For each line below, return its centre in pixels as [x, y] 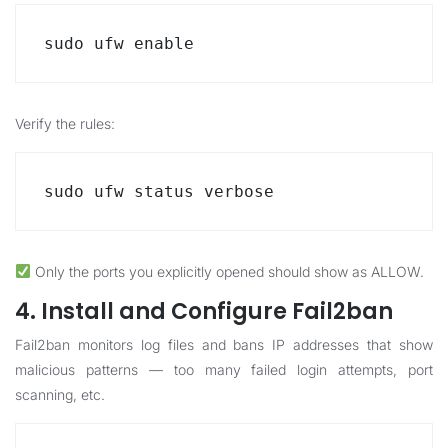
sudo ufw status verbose [159, 191]
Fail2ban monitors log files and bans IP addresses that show [224, 344]
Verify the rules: [65, 123]
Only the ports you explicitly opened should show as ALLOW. [227, 271]
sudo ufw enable [119, 43]
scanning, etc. [60, 394]
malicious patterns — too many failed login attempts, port [224, 369]
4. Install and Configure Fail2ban [204, 311]
